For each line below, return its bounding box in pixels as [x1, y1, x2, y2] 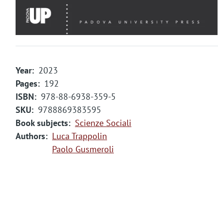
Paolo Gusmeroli [52, 144, 114, 155]
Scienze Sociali [75, 117, 131, 129]
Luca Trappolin [52, 130, 107, 142]
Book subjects [16, 117, 68, 129]
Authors [16, 130, 45, 142]
